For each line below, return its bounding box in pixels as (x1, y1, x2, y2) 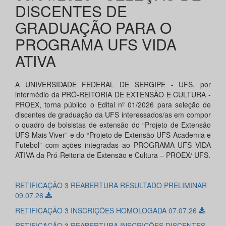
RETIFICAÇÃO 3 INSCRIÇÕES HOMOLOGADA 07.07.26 (15, 205, 199, 216)
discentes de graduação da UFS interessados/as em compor (15, 109, 211, 120)
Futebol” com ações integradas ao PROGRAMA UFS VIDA (15, 140, 211, 150)
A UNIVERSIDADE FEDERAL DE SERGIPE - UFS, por (15, 79, 211, 90)
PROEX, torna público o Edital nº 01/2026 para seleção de (15, 99, 211, 110)
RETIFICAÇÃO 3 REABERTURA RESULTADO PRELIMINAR (15, 180, 207, 191)
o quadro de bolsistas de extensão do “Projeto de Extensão (15, 120, 211, 130)
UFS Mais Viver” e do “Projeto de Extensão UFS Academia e (15, 130, 211, 140)
